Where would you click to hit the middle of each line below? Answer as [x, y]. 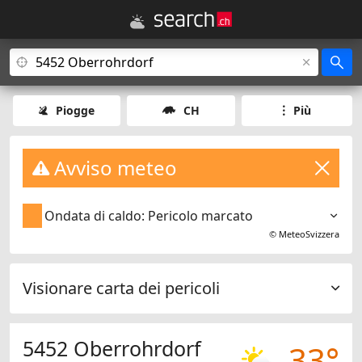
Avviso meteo [113, 168]
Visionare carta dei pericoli [121, 288]
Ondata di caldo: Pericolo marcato [149, 216]
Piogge [76, 110]
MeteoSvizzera [309, 234]
